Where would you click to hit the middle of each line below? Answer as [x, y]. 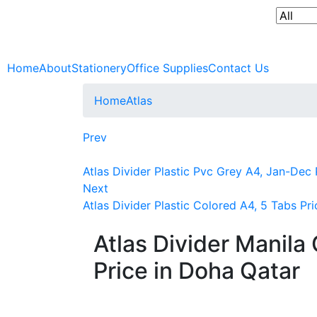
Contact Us [238, 68]
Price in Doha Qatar [197, 271]
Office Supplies [167, 68]
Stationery [99, 68]
